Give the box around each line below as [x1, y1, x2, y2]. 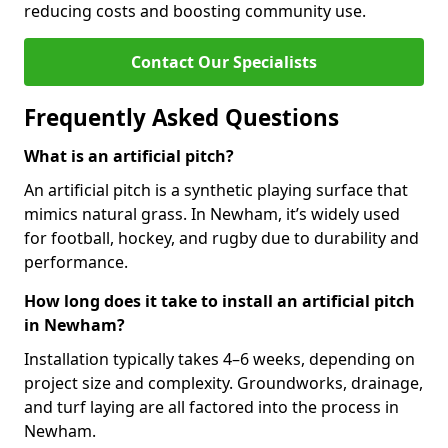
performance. [24, 251, 128, 273]
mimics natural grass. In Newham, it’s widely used [24, 203, 400, 225]
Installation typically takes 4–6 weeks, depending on [24, 348, 415, 370]
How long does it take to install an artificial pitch [24, 290, 415, 312]
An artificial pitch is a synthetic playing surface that [24, 179, 408, 201]
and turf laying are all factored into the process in [24, 396, 399, 418]
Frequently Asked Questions [24, 102, 339, 133]
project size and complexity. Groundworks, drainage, [24, 372, 423, 394]
